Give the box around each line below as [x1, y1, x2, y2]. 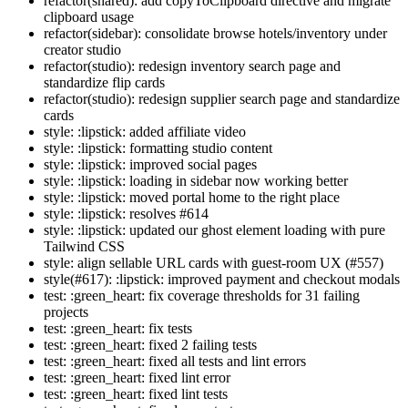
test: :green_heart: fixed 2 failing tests [44, 337, 257, 353]
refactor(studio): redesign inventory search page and [44, 58, 341, 75]
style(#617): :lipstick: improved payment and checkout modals [44, 271, 400, 288]
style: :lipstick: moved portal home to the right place [44, 189, 340, 206]
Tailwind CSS [44, 239, 125, 255]
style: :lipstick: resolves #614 [44, 206, 209, 222]
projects [44, 304, 88, 321]
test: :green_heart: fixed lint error [44, 370, 230, 386]
